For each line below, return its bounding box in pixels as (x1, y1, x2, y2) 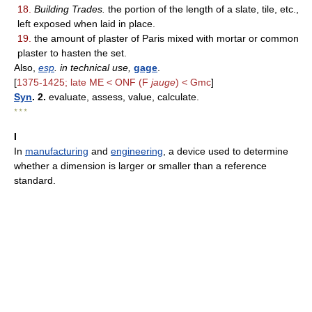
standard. (14, 175, 56, 186)
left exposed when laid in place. (17, 18, 155, 29)
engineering (111, 146, 163, 157)
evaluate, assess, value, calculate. (46, 91, 199, 102)
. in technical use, (54, 62, 131, 73)
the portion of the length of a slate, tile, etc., (105, 3, 299, 15)
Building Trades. (34, 3, 105, 15)
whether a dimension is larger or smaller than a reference (14, 160, 267, 171)
